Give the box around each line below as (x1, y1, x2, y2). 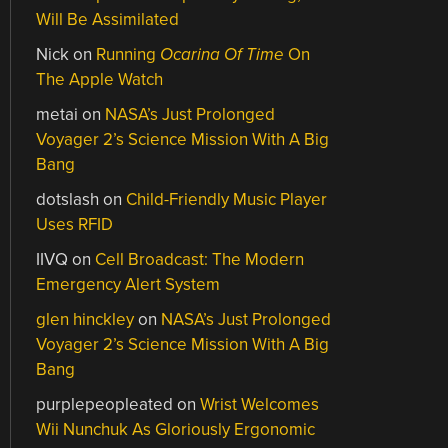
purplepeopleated (36, 393, 174, 415)
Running (96, 43, 161, 65)
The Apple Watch (36, 68, 164, 90)
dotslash (36, 188, 100, 210)
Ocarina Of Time (160, 43, 285, 65)
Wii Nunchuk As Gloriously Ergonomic (36, 418, 316, 440)
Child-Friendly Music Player (126, 188, 328, 210)
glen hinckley (36, 308, 135, 330)
